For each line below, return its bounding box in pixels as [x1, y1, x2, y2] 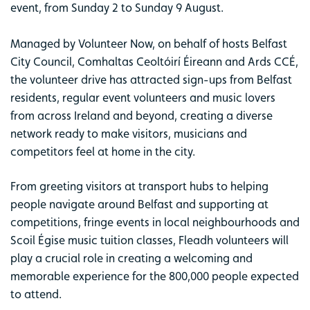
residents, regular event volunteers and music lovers [10, 90, 275, 104]
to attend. [10, 286, 62, 301]
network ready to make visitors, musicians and [10, 126, 247, 140]
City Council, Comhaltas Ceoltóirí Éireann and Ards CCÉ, [10, 54, 298, 69]
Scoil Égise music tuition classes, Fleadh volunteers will [10, 232, 289, 247]
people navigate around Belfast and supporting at [10, 197, 268, 211]
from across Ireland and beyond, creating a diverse [10, 108, 273, 122]
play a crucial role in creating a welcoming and [10, 250, 253, 265]
